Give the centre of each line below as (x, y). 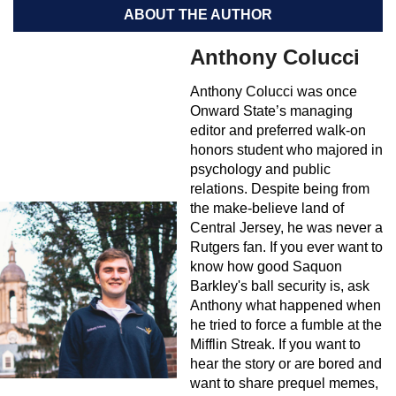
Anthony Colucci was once (274, 91)
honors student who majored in (286, 149)
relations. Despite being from (280, 188)
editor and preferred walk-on (278, 130)
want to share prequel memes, (284, 383)
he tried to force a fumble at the (286, 324)
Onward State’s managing (271, 110)
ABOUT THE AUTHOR (198, 14)
